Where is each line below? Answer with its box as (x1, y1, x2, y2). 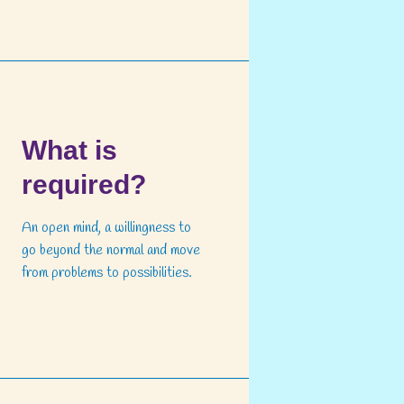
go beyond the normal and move (22, 241, 200, 261)
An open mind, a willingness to (22, 218, 191, 238)
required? (22, 170, 146, 200)
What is (22, 135, 117, 166)
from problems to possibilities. (22, 263, 192, 283)
